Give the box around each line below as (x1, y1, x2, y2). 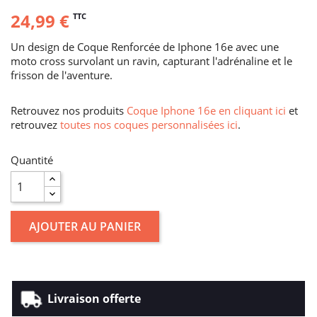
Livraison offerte (47, 290, 141, 306)
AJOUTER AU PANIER (29, 218, 141, 234)
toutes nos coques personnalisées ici (60, 117, 238, 132)
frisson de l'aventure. (11, 67, 113, 82)
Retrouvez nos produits (11, 103, 127, 117)
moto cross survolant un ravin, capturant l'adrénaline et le (11, 53, 292, 68)
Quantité (11, 152, 53, 167)
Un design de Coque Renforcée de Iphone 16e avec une (11, 39, 279, 54)
